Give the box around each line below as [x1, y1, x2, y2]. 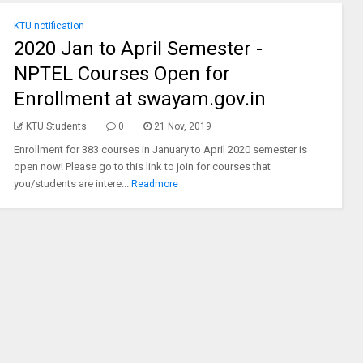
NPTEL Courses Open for [13, 62, 230, 85]
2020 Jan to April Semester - [13, 37, 263, 60]
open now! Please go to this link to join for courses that [13, 160, 271, 173]
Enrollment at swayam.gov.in [13, 88, 266, 110]
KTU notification [13, 20, 84, 32]
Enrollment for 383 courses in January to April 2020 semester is [13, 143, 307, 156]
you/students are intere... [13, 177, 129, 190]
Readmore [131, 178, 179, 190]
